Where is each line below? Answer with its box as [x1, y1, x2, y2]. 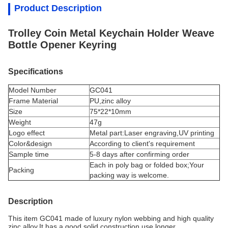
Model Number [9, 86, 56, 94]
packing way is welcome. [90, 171, 169, 179]
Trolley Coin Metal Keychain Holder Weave [8, 27, 214, 39]
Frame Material [9, 97, 58, 105]
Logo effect [9, 129, 45, 137]
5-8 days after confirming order [90, 150, 189, 158]
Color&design [9, 139, 52, 148]
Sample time [9, 150, 49, 158]
